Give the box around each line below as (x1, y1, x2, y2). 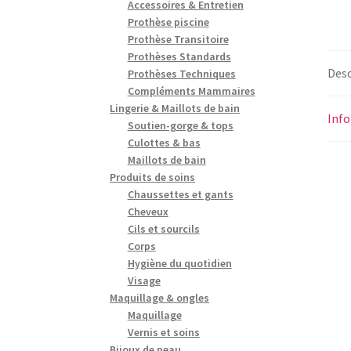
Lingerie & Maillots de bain (110, 100, 241, 115)
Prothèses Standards (127, 49, 231, 63)
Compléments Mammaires (127, 83, 255, 98)
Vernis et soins (127, 324, 200, 339)
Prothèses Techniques (127, 66, 236, 81)
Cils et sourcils (127, 221, 200, 236)
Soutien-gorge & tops (127, 118, 233, 132)
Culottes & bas (127, 135, 201, 150)
